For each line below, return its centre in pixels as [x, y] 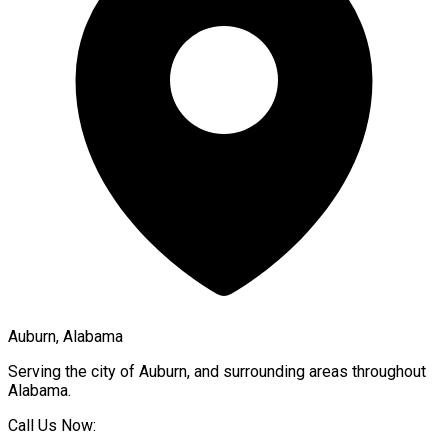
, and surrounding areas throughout [306, 371]
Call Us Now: [52, 425]
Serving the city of [73, 371]
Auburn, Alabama [65, 336]
